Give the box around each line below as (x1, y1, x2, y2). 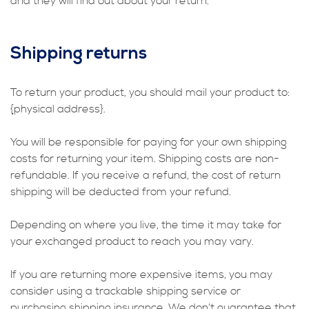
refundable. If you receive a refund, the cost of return (10, 168, 281, 182)
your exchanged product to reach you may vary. (10, 234, 254, 248)
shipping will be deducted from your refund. (10, 184, 231, 199)
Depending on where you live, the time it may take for (10, 217, 281, 232)
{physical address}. (10, 101, 106, 116)
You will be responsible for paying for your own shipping (10, 134, 287, 149)
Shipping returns (10, 43, 147, 65)
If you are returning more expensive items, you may (10, 267, 272, 281)
